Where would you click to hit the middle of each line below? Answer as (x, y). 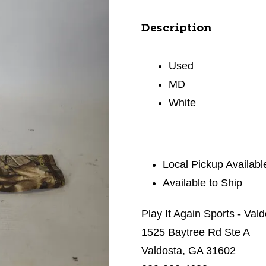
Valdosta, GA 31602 (189, 251)
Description (176, 28)
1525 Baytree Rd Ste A (196, 232)
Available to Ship (203, 183)
